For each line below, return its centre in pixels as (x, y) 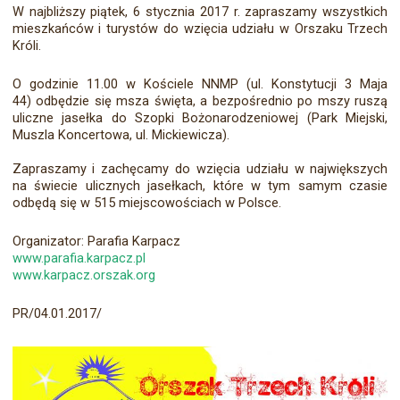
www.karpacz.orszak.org (83, 275)
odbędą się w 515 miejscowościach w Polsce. (148, 203)
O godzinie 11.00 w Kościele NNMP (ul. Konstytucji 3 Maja (200, 84)
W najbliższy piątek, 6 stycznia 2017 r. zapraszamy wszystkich (200, 12)
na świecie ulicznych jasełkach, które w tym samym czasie (200, 186)
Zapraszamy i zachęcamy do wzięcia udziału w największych (200, 169)
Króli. (26, 46)
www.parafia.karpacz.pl (79, 258)
